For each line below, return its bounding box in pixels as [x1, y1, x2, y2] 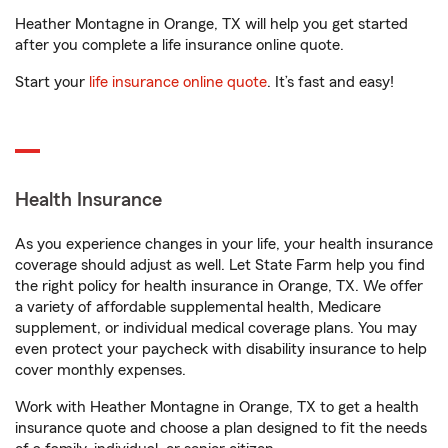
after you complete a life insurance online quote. [15, 37, 344, 53]
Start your [15, 74, 89, 90]
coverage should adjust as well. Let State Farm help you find [15, 257, 425, 273]
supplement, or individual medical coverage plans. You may [15, 320, 417, 336]
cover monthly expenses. [15, 362, 186, 378]
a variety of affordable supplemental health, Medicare [15, 299, 381, 315]
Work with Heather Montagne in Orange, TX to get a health [15, 399, 419, 415]
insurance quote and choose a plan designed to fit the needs [15, 420, 427, 436]
